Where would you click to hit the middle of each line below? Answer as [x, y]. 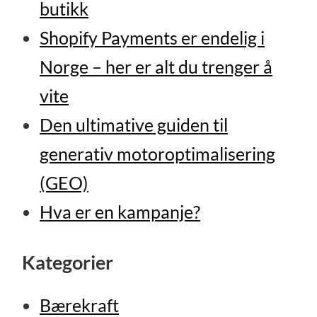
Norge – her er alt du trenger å [156, 67]
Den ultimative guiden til [133, 125]
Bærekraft [79, 305]
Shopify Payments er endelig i [152, 38]
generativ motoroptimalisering [157, 154]
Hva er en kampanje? [120, 212]
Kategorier [68, 262]
